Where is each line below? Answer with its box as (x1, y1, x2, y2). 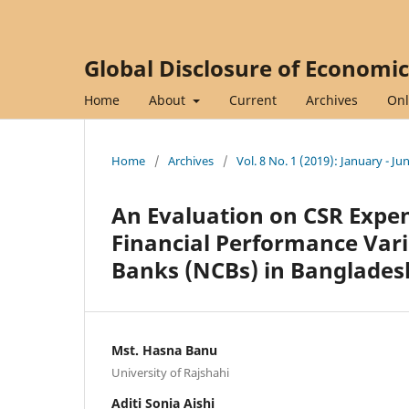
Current (228, 90, 277, 109)
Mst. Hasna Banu (111, 341, 217, 359)
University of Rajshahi (111, 363, 229, 381)
